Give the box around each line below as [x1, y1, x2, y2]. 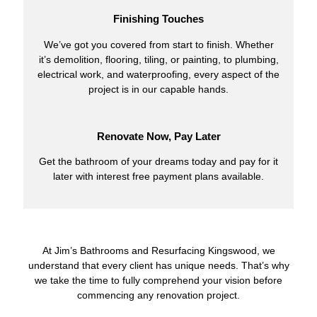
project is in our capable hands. [88, 83, 229, 95]
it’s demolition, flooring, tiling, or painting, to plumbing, [38, 53, 279, 65]
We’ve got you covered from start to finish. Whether [43, 38, 274, 50]
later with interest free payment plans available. [53, 171, 264, 183]
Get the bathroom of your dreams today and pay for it [39, 156, 278, 168]
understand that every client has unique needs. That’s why [28, 259, 289, 271]
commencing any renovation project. [77, 289, 240, 301]
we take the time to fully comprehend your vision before [35, 274, 282, 286]
